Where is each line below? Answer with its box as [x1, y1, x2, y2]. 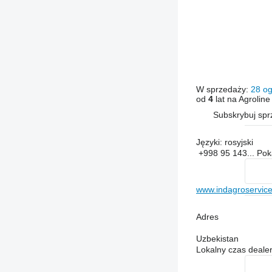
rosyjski [222, 137, 253, 147]
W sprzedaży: [195, 84, 251, 94]
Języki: [195, 137, 222, 147]
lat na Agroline [212, 94, 270, 104]
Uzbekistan [195, 234, 239, 243]
